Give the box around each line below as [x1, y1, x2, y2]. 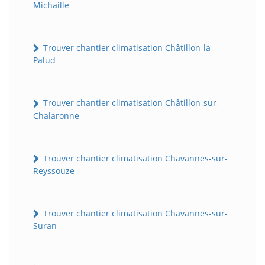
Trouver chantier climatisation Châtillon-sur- [41, 97, 219, 109]
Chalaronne [33, 109, 79, 121]
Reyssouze [33, 164, 75, 176]
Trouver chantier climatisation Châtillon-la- [41, 42, 214, 54]
